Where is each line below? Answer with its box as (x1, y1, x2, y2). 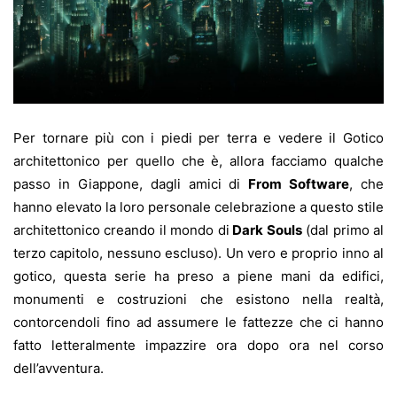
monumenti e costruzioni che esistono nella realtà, (13, 291, 384, 308)
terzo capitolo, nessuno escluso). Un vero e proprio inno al (13, 245, 384, 262)
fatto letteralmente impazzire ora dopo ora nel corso (13, 337, 384, 354)
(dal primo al (301, 222, 385, 239)
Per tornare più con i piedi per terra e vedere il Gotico (13, 129, 384, 147)
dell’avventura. (13, 360, 104, 378)
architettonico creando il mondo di (13, 222, 230, 239)
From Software (248, 175, 350, 193)
